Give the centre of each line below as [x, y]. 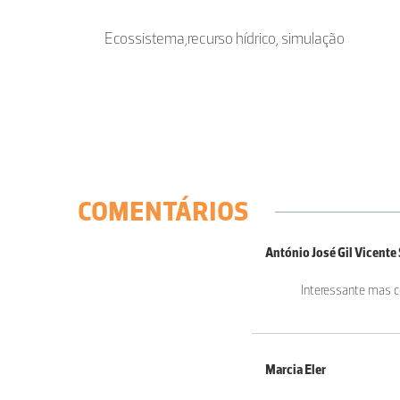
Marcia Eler [296, 370]
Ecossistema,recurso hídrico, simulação [225, 39]
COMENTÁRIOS [163, 212]
